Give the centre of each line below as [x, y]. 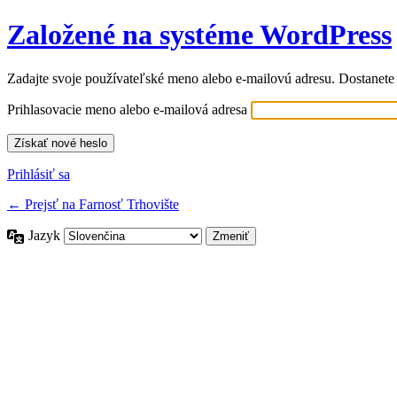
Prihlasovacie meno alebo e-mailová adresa [127, 109]
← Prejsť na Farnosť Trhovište [93, 204]
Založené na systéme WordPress [199, 35]
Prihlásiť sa [39, 174]
